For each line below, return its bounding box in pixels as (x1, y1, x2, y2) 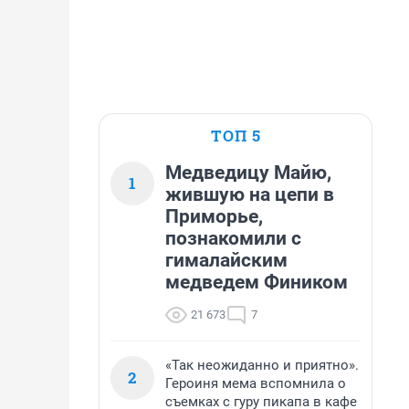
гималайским (165, 249, 288, 271)
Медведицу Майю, (165, 162, 331, 184)
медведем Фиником (165, 271, 348, 293)
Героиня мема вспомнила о (165, 375, 346, 392)
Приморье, (165, 205, 263, 227)
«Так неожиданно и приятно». (165, 357, 359, 373)
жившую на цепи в (165, 184, 334, 205)
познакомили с (165, 227, 301, 249)
